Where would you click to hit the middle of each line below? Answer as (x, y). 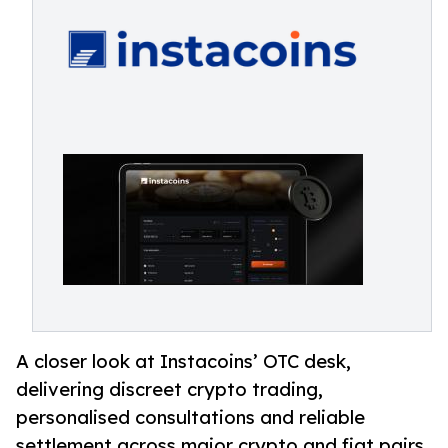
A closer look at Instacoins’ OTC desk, (183, 361)
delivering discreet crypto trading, (169, 389)
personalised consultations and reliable (190, 417)
